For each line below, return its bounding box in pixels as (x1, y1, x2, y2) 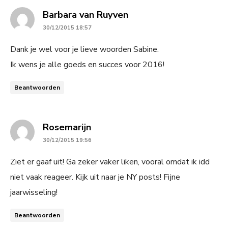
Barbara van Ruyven (43, 8, 128, 21)
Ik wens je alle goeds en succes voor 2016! (10, 59, 164, 70)
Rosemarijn (43, 121, 91, 133)
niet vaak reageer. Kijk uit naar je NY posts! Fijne (10, 171, 180, 183)
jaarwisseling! (10, 186, 58, 198)
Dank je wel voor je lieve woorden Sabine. (10, 43, 159, 55)
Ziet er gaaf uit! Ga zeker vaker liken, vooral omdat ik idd (10, 156, 210, 167)
